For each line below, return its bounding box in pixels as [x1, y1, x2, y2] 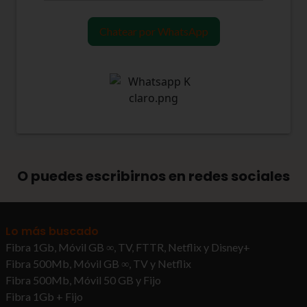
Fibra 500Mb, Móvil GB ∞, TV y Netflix [5, 257, 191, 270]
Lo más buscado [5, 223, 99, 239]
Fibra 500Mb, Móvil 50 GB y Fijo [5, 273, 161, 286]
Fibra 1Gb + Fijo [5, 290, 83, 303]
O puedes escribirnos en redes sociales [17, 167, 290, 186]
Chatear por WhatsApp [99, 25, 208, 38]
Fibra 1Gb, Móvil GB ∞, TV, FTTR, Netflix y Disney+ [5, 241, 250, 254]
